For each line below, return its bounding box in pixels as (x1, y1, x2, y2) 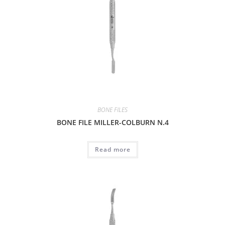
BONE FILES (97, 105, 128, 115)
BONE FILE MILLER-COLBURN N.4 (56, 118, 169, 128)
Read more (94, 145, 131, 154)
